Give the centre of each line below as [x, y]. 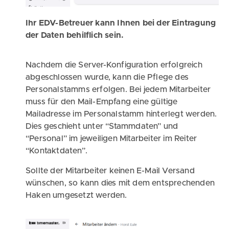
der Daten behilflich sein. [75, 35]
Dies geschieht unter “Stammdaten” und [102, 127]
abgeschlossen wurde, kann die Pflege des [107, 77]
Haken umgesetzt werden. [76, 195]
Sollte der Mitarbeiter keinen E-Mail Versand [110, 170]
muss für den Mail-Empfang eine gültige [102, 102]
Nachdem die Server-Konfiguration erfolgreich [114, 65]
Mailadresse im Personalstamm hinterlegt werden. [121, 114]
